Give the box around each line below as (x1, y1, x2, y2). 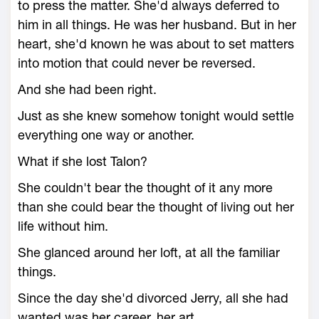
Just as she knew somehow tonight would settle (18, 108, 294, 123)
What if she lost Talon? (18, 154, 147, 169)
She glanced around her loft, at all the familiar (18, 245, 280, 260)
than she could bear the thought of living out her (18, 199, 294, 214)
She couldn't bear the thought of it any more (18, 180, 273, 195)
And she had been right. (18, 82, 157, 97)
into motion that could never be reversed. (18, 56, 256, 70)
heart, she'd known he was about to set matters (18, 36, 294, 51)
